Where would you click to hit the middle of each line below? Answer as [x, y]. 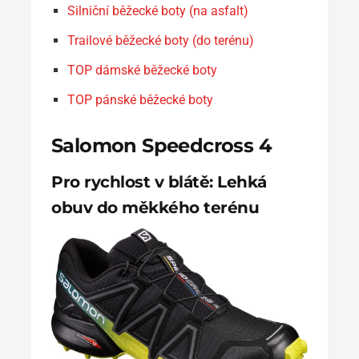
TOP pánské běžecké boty [140, 99]
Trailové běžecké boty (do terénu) [161, 40]
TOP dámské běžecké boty [142, 70]
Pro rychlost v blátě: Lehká [159, 182]
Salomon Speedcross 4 [161, 145]
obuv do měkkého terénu [155, 207]
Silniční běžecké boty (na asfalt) [158, 10]
